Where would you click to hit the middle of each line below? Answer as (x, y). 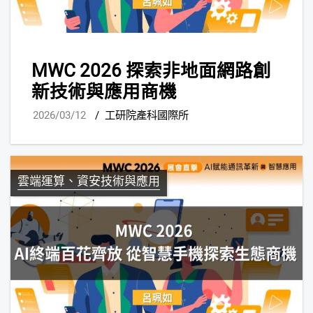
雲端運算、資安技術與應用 (89, 181)
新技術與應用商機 (104, 91)
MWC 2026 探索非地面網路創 (151, 70)
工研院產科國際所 (147, 116)
